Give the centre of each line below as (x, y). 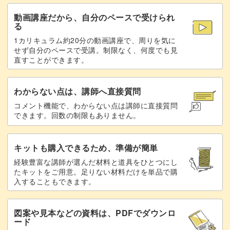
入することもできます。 (55, 181)
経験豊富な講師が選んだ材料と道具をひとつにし (96, 161)
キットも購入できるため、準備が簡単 (86, 147)
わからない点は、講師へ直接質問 (78, 91)
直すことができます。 (51, 59)
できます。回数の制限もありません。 (77, 115)
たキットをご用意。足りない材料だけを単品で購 (96, 171)
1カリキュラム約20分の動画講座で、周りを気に (95, 40)
